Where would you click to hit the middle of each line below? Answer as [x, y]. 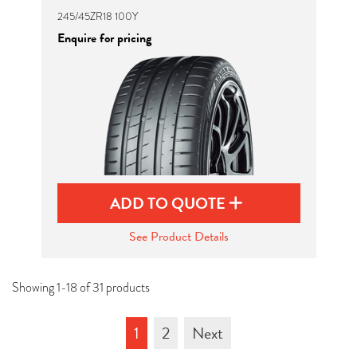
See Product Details [178, 237]
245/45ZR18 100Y [97, 16]
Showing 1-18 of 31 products [81, 288]
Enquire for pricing [104, 38]
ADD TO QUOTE [169, 203]
